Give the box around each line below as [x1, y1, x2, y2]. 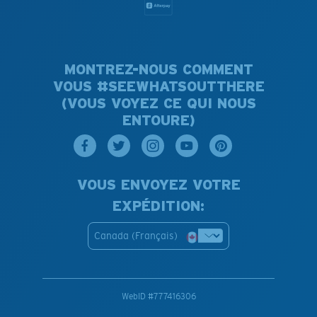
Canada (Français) [94, 229, 178, 241]
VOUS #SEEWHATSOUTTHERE [52, 78, 265, 94]
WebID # [121, 291, 154, 301]
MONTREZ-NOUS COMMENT [64, 61, 253, 77]
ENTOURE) [122, 112, 195, 128]
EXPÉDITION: [113, 197, 204, 214]
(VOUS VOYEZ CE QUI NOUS [61, 95, 256, 111]
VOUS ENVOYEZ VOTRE [76, 176, 241, 192]
